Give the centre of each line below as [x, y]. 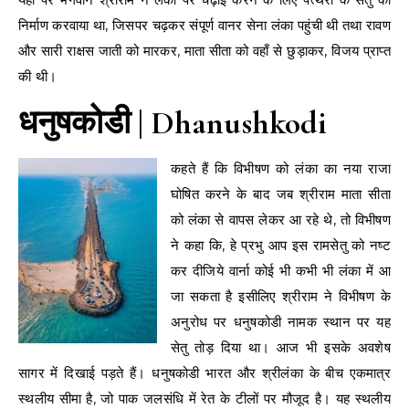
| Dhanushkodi [232, 122]
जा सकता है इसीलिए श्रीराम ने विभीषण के [281, 296]
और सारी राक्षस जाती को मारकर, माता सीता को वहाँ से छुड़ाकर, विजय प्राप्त [204, 50]
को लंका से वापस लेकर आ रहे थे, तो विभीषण [281, 219]
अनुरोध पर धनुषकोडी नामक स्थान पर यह [281, 321]
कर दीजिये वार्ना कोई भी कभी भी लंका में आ [281, 270]
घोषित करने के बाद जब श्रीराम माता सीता [281, 194]
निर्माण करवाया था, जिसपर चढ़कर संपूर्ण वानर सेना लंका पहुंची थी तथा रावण [204, 25]
